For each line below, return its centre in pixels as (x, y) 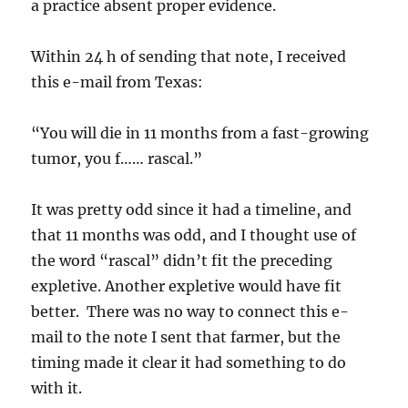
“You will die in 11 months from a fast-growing (200, 133)
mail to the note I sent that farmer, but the (186, 337)
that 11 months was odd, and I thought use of (194, 235)
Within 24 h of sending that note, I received (189, 56)
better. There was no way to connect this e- (190, 311)
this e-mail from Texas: (117, 82)
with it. (57, 388)
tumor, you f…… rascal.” (117, 158)
